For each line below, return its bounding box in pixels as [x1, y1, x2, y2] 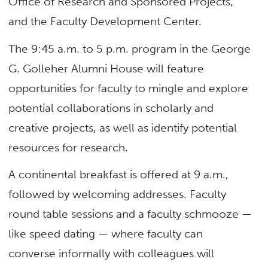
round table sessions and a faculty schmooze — [8, 206, 252, 221]
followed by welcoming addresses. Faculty [8, 187, 227, 201]
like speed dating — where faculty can [8, 226, 203, 240]
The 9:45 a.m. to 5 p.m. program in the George [8, 41, 251, 56]
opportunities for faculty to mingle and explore [8, 81, 249, 95]
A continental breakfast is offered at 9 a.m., [8, 167, 229, 181]
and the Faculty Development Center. [8, 14, 202, 29]
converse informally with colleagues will [8, 246, 215, 260]
